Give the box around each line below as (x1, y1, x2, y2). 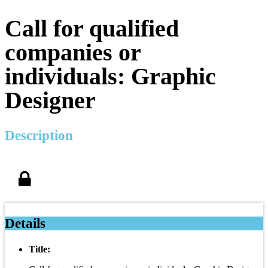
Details (5, 215, 45, 231)
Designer (5, 86, 96, 114)
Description (5, 127, 73, 143)
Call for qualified (5, 14, 179, 42)
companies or (5, 38, 141, 66)
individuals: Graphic (5, 62, 216, 90)
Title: (29, 243, 50, 254)
